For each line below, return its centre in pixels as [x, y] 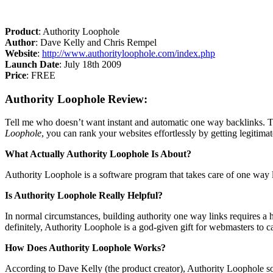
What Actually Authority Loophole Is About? [98, 154]
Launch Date [32, 64]
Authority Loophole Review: [76, 99]
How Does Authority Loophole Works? [85, 248]
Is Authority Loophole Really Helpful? [84, 196]
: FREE [41, 75]
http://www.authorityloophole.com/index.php [129, 53]
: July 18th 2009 [90, 64]
